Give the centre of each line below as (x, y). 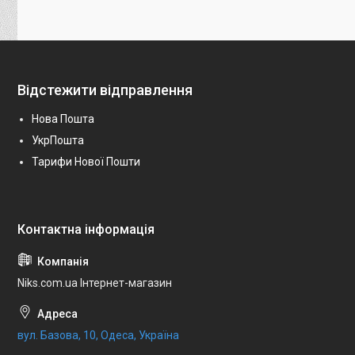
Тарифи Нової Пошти (86, 162)
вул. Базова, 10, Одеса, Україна (98, 336)
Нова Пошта (63, 119)
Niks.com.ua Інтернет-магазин (95, 283)
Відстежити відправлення (105, 90)
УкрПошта (58, 141)
